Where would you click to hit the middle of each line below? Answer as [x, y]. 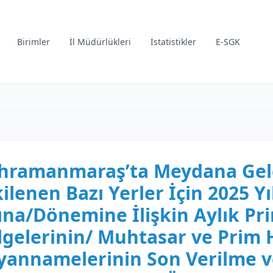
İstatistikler [174, 41]
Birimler [34, 41]
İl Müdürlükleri [101, 41]
